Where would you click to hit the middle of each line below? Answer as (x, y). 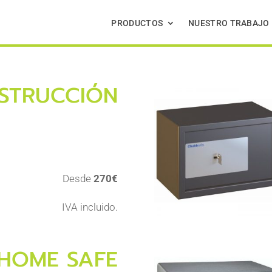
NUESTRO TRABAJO (229, 23)
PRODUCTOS (137, 23)
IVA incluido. (90, 207)
